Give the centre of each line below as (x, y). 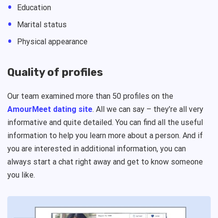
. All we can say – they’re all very (148, 109)
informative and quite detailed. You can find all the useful (105, 123)
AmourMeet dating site (50, 109)
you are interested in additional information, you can (97, 149)
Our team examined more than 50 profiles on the (90, 96)
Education (34, 8)
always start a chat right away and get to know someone (105, 162)
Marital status (42, 25)
